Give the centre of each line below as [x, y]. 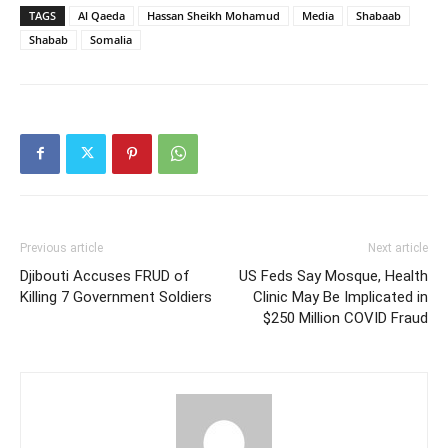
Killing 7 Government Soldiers [116, 296]
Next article [398, 247]
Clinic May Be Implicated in [340, 296]
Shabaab [378, 15]
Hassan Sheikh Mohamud [213, 15]
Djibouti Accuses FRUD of [105, 275]
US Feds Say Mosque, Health [333, 275]
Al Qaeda [101, 15]
